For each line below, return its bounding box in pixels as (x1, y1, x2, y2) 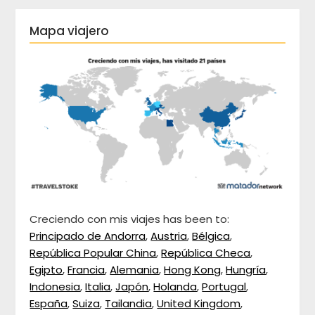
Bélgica (192, 229, 231, 244)
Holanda (153, 279, 198, 295)
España (30, 296, 68, 311)
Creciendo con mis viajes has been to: (30, 212, 230, 227)
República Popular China (30, 245, 157, 261)
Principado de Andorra (30, 229, 146, 244)
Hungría (226, 262, 266, 278)
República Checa (161, 245, 251, 261)
